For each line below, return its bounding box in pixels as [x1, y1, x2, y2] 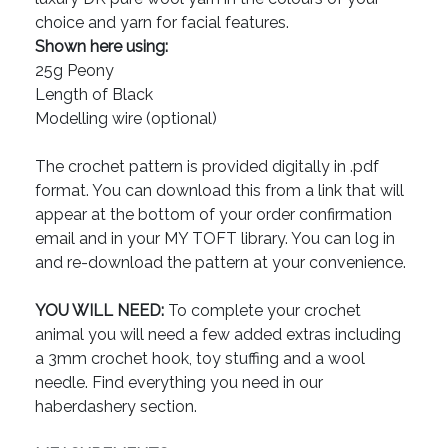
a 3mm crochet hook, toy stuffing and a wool [35, 349, 365, 369]
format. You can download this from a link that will [35, 181, 404, 201]
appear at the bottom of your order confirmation [35, 205, 392, 225]
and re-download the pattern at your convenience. [35, 253, 406, 273]
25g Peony [35, 61, 114, 81]
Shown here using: [35, 37, 168, 57]
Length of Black [35, 85, 153, 105]
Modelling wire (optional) [35, 109, 217, 129]
